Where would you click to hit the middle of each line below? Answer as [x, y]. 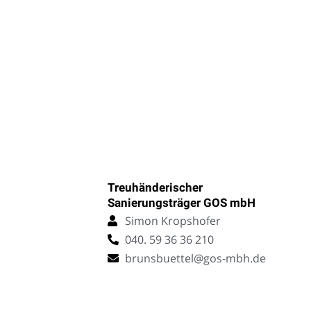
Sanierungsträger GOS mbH [181, 203]
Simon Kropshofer [173, 221]
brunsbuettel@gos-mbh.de [195, 259]
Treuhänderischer [155, 188]
